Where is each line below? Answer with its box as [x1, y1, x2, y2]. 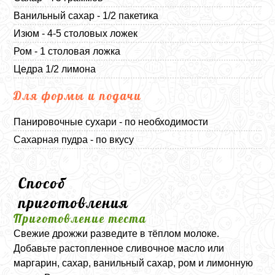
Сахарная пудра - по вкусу [14, 134, 134, 145]
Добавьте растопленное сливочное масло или [14, 242, 225, 254]
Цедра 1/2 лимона [14, 63, 96, 74]
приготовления [18, 193, 130, 212]
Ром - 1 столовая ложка [14, 45, 121, 56]
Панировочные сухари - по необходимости [14, 116, 209, 127]
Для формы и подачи [14, 88, 142, 103]
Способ [18, 173, 66, 192]
